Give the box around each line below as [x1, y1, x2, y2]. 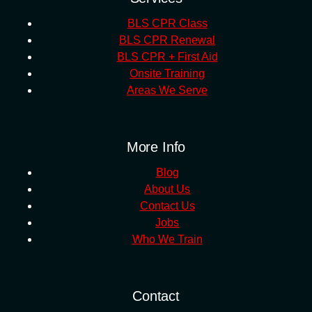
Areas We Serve [127, 84, 208, 97]
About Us [144, 183, 190, 196]
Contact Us [139, 200, 195, 212]
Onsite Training [130, 68, 205, 80]
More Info [126, 139, 186, 155]
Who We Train [132, 233, 203, 246]
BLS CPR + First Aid [116, 51, 218, 63]
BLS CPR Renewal [119, 34, 215, 47]
